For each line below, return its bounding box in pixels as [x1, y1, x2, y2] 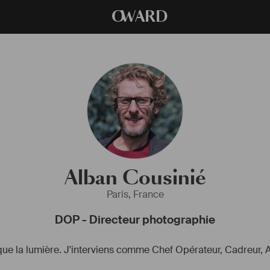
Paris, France [106, 188, 164, 201]
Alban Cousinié [64, 164, 206, 192]
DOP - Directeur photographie [55, 212, 215, 227]
